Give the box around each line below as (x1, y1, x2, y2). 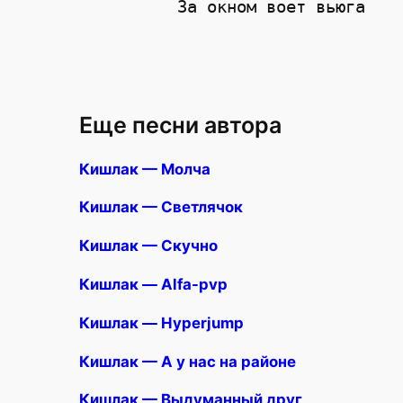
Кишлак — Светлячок (79, 198, 243, 217)
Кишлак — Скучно (79, 237, 218, 255)
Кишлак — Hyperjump (79, 313, 244, 332)
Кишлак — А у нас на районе (79, 352, 296, 371)
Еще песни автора (79, 111, 282, 139)
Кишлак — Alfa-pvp (79, 275, 228, 294)
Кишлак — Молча (79, 159, 210, 178)
